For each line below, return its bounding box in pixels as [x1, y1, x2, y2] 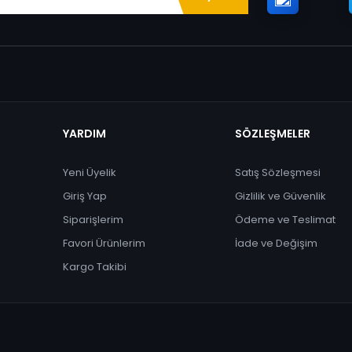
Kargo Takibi [63, 259, 126, 274]
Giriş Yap [63, 189, 107, 203]
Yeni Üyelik [63, 165, 116, 180]
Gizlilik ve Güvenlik [234, 189, 326, 203]
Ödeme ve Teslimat [234, 212, 335, 227]
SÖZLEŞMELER [234, 126, 310, 141]
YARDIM [63, 126, 106, 141]
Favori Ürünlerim [63, 236, 145, 251]
